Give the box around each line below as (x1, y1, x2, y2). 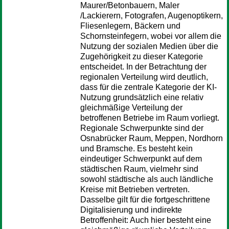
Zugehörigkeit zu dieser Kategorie (80, 52, 203, 61)
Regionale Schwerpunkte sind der (80, 124, 203, 132)
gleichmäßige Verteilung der (80, 103, 182, 112)
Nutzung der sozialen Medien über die (80, 42, 218, 51)
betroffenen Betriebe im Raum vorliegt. (80, 113, 219, 122)
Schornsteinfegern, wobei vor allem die (80, 32, 221, 40)
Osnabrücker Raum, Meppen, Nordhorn (80, 134, 223, 143)
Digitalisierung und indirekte (80, 205, 182, 214)
